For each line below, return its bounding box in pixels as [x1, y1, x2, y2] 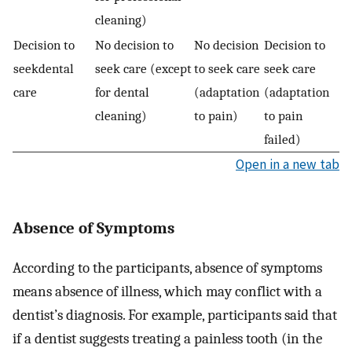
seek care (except [95, 60, 192, 76]
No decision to [95, 36, 174, 53]
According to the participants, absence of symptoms [13, 259, 322, 277]
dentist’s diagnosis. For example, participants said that [13, 306, 337, 324]
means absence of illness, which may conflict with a [13, 283, 322, 301]
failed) [264, 130, 301, 147]
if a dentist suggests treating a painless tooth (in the [13, 330, 322, 348]
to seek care [194, 60, 260, 76]
